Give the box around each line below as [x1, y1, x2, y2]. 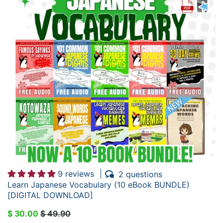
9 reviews [58, 168, 94, 179]
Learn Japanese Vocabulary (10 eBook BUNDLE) [7, 179, 190, 190]
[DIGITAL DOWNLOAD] [7, 190, 93, 200]
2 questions [118, 169, 162, 179]
